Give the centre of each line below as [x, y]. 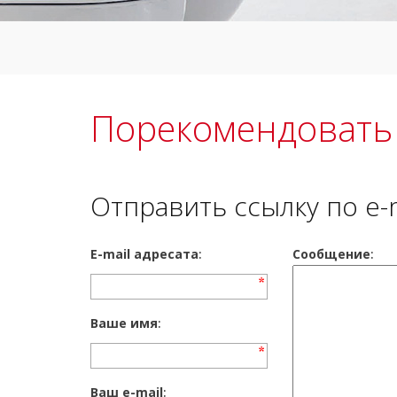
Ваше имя [124, 323]
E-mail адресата [144, 254]
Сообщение [331, 254]
